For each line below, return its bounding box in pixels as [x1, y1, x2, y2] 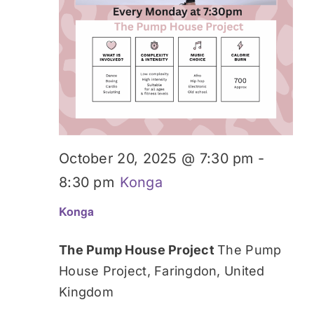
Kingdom [59, 285, 114, 300]
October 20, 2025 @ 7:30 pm [59, 149, 254, 167]
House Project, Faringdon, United [59, 264, 265, 279]
